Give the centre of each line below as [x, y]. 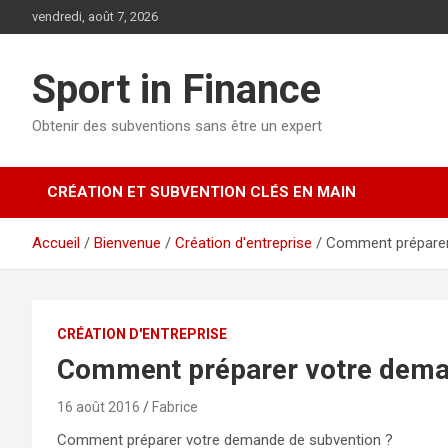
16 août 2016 [98, 407]
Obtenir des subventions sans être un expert [177, 126]
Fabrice [175, 407]
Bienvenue [127, 243]
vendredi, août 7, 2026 [95, 16]
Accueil [56, 243]
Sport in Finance [176, 89]
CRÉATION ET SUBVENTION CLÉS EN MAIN [201, 192]
